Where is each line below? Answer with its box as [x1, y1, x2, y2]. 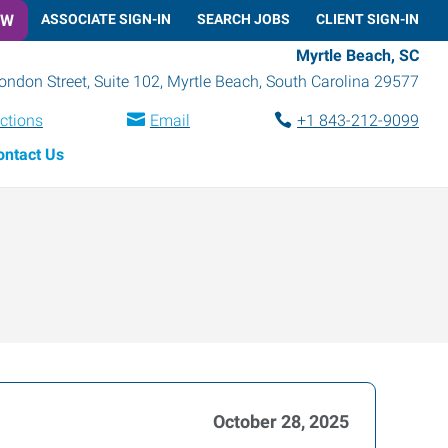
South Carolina [266, 71, 370, 91]
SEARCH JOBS [197, 10, 290, 27]
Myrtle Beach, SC [296, 45, 419, 65]
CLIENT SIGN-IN [316, 10, 419, 27]
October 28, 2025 [213, 411, 349, 432]
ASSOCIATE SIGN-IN [41, 10, 171, 27]
